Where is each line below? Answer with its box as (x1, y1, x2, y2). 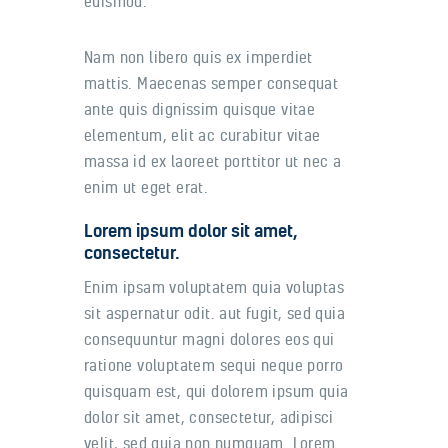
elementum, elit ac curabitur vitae (84, 124, 321, 145)
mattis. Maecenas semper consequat (84, 72, 339, 93)
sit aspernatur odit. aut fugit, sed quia (84, 302, 345, 323)
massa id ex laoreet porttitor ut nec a (84, 150, 342, 171)
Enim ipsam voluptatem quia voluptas (84, 276, 344, 297)
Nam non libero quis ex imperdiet (84, 46, 313, 67)
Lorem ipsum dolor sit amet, (84, 218, 298, 242)
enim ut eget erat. (84, 176, 209, 197)
